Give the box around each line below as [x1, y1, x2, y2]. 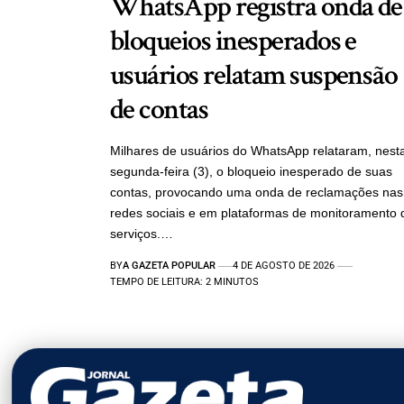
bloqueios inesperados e [110, 23, 356, 60]
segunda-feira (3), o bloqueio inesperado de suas [110, 164, 392, 179]
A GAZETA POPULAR [123, 260, 216, 272]
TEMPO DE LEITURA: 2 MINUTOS [110, 276, 259, 289]
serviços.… [110, 226, 173, 242]
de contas [110, 91, 208, 129]
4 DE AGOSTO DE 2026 [233, 260, 335, 272]
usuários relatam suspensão [110, 57, 398, 95]
